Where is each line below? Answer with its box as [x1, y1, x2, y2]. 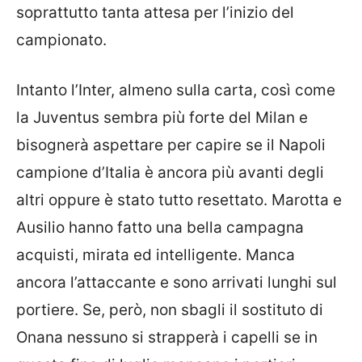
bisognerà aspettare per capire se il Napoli [16, 136, 326, 154]
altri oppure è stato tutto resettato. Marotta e [16, 191, 342, 209]
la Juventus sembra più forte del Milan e [16, 108, 308, 127]
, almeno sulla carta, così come [111, 81, 335, 99]
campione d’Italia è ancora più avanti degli [16, 163, 324, 182]
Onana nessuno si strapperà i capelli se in [16, 328, 318, 347]
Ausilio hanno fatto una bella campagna [16, 218, 304, 237]
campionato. [16, 30, 107, 49]
